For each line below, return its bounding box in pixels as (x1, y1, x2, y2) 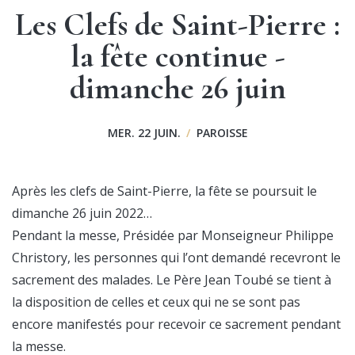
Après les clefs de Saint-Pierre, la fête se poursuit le (12, 182, 317, 200)
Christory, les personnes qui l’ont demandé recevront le (12, 249, 341, 267)
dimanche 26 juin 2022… (12, 204, 152, 223)
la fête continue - (70, 37, 285, 76)
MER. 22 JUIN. (107, 125, 184, 141)
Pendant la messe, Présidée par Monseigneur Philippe (12, 227, 334, 245)
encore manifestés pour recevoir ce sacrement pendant (12, 315, 341, 334)
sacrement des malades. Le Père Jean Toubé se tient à (12, 271, 331, 289)
